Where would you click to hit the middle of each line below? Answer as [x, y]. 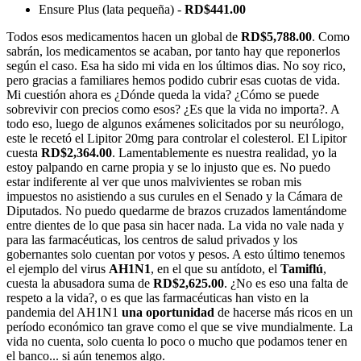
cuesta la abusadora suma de [80, 283]
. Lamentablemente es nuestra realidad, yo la [224, 152]
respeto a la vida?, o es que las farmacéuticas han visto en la [158, 297]
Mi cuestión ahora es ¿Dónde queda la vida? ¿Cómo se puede [163, 94]
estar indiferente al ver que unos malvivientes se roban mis [154, 181]
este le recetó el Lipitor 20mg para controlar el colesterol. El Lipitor [176, 138]
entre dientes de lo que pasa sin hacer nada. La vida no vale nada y [175, 225]
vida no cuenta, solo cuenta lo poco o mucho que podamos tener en [177, 341]
